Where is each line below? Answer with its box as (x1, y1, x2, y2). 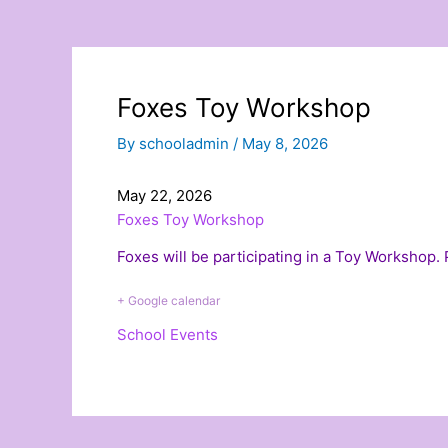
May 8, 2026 (242, 134, 328, 153)
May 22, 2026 (117, 186, 212, 205)
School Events (117, 325, 218, 344)
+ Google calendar (117, 293, 220, 308)
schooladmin (139, 134, 233, 153)
